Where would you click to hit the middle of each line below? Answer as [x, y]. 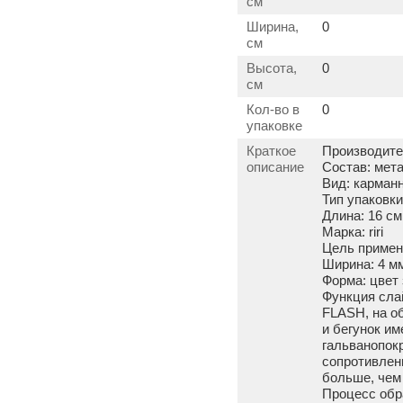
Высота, [272, 68]
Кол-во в [273, 110]
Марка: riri [353, 232]
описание [275, 167]
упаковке [274, 126]
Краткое [271, 151]
